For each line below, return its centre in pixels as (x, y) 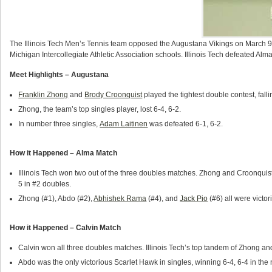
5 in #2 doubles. (45, 184)
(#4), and (163, 199)
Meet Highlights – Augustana (60, 75)
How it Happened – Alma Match (63, 153)
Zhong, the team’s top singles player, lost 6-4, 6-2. (100, 109)
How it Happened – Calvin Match (65, 228)
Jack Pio (194, 199)
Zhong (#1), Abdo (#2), (56, 199)
